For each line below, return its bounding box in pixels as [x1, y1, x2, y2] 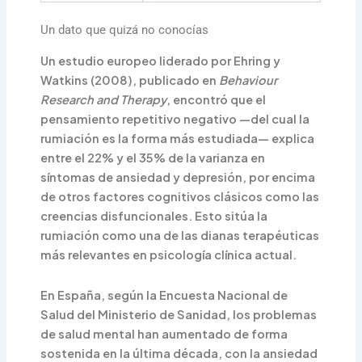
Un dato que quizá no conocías [40, 23, 209, 38]
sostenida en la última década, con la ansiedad [40, 345, 318, 360]
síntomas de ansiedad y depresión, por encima [40, 170, 316, 185]
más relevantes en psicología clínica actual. [40, 247, 297, 263]
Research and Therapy [40, 92, 167, 107]
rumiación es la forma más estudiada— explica [40, 131, 315, 146]
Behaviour [219, 73, 278, 88]
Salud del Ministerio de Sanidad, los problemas [40, 306, 318, 322]
